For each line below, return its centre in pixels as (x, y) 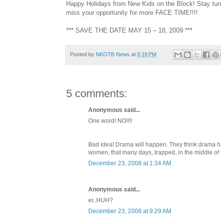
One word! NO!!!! (110, 121)
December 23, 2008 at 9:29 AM (130, 211)
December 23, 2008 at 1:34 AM (130, 164)
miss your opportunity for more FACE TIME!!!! (132, 13)
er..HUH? (101, 201)
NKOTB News (113, 55)
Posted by (83, 55)
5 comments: (97, 94)
